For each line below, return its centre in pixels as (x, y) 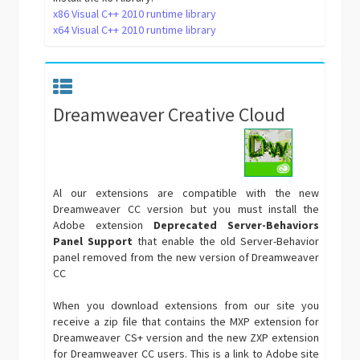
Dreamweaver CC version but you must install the (186, 209)
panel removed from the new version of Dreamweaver (186, 257)
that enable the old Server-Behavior (226, 241)
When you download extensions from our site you (186, 305)
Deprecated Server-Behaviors (237, 225)
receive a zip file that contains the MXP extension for (186, 321)
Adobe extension (104, 225)
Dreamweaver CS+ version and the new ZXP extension (186, 337)
